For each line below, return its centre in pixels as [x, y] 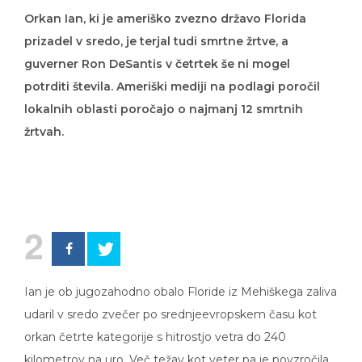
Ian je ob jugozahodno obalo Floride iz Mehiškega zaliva [181, 280]
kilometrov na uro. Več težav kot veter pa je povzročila [177, 348]
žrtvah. [44, 120]
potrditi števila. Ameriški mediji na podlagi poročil [172, 75]
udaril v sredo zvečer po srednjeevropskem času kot [170, 303]
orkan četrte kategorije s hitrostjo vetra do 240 [155, 326]
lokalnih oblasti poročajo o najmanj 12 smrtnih [164, 98]
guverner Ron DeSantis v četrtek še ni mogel [157, 53]
